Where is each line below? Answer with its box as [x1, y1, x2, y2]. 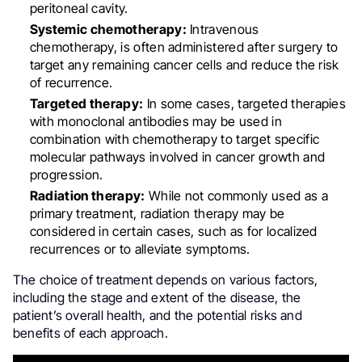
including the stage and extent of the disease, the [13, 289, 301, 306]
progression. [29, 166, 103, 183]
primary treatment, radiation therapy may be [29, 205, 285, 222]
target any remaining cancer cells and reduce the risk [29, 57, 339, 74]
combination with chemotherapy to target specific [29, 131, 320, 148]
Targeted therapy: [29, 95, 144, 112]
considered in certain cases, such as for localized [29, 223, 318, 240]
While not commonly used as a [145, 187, 328, 204]
